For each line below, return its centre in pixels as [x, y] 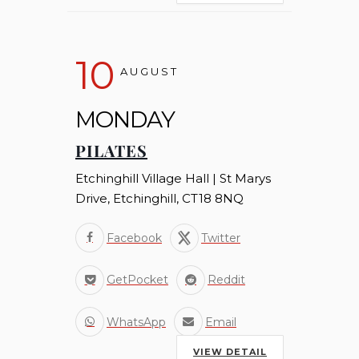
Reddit [226, 280]
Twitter [221, 238]
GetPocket [137, 280]
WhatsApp [136, 322]
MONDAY [125, 119]
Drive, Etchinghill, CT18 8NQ [159, 198]
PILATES [111, 150]
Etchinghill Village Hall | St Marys [173, 178]
